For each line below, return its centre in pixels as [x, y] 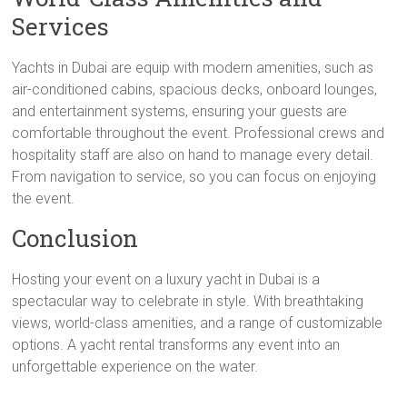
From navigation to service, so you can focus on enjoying [194, 177]
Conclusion [75, 238]
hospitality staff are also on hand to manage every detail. [193, 155]
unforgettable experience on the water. [135, 367]
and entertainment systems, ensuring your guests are [180, 111]
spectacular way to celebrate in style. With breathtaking [188, 301]
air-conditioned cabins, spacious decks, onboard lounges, [195, 89]
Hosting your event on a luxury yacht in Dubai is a [166, 279]
